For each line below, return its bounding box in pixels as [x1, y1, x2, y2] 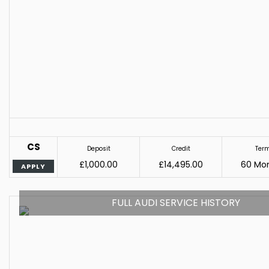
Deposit [86, 144, 110, 153]
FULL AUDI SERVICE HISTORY [112, 196, 241, 210]
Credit [171, 144, 190, 153]
